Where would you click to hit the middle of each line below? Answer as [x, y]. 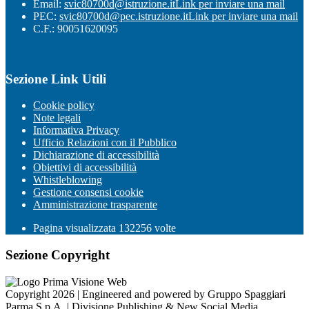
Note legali [57, 118]
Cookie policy [64, 106]
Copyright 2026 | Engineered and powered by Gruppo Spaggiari [146, 294]
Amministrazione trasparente [95, 205]
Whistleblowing [68, 180]
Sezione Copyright [58, 255]
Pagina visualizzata [76, 228]
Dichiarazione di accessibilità [96, 155]
